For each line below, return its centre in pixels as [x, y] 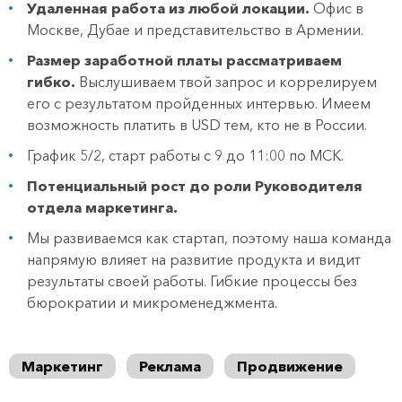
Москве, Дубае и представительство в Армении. [195, 30]
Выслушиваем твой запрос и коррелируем [226, 82]
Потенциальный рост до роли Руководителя [195, 186]
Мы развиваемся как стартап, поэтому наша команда [209, 238]
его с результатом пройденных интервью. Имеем [199, 103]
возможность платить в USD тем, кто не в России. [197, 125]
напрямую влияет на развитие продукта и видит [194, 259]
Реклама [170, 366]
